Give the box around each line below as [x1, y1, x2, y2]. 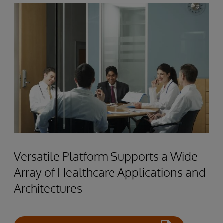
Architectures [14, 180, 82, 196]
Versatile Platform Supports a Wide [14, 148, 198, 164]
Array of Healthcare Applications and [14, 164, 206, 180]
